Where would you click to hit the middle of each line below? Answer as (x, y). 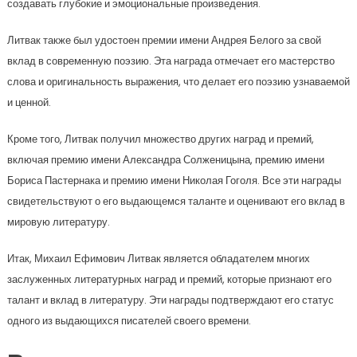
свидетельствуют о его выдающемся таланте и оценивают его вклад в (176, 201)
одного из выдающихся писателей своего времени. (129, 321)
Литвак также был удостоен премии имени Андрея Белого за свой (164, 40)
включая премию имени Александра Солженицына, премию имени (165, 160)
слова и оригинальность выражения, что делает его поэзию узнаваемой (178, 82)
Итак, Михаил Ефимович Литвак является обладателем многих (158, 259)
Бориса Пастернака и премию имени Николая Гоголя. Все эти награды (174, 180)
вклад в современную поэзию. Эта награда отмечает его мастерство (171, 61)
